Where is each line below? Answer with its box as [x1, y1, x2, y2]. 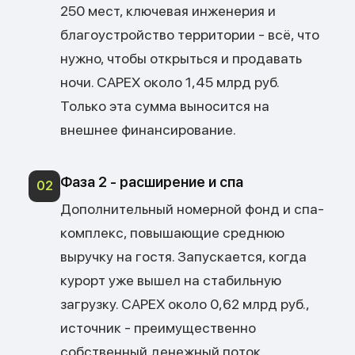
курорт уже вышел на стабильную [60, 272, 281, 288]
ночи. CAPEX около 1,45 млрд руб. [60, 74, 279, 90]
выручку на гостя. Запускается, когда [60, 248, 307, 265]
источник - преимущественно [60, 319, 256, 336]
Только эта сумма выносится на [60, 97, 269, 114]
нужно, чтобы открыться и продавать [60, 50, 302, 67]
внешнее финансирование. [60, 121, 236, 138]
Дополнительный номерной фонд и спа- [60, 200, 324, 217]
